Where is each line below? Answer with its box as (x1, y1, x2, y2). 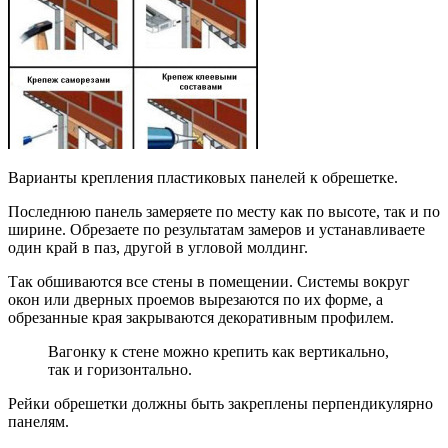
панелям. (8, 412, 69, 430)
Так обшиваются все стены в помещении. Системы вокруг (8, 272, 410, 290)
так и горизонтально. (48, 360, 192, 378)
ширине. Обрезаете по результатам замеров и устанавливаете (8, 220, 425, 238)
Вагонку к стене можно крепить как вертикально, (48, 342, 389, 360)
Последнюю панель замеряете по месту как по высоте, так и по (8, 202, 440, 220)
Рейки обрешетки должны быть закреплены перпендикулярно (8, 394, 433, 412)
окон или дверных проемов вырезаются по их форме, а (8, 290, 383, 308)
